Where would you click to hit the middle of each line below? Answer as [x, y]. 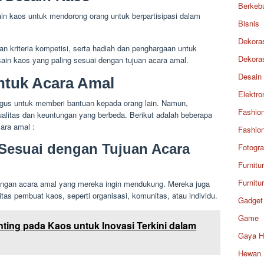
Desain [250, 76]
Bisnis [249, 23]
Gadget [250, 200]
